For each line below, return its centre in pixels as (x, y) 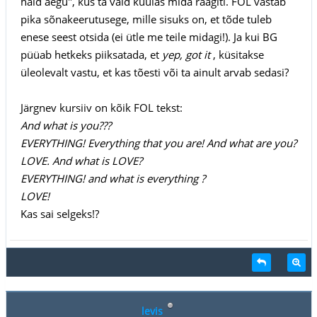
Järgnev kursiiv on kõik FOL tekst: (101, 107)
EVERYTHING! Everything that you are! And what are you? (158, 143)
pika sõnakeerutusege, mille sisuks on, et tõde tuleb (146, 19)
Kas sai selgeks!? (59, 213)
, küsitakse (238, 54)
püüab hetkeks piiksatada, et (91, 54)
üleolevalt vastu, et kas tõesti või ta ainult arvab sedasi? (154, 72)
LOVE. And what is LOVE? (81, 160)
